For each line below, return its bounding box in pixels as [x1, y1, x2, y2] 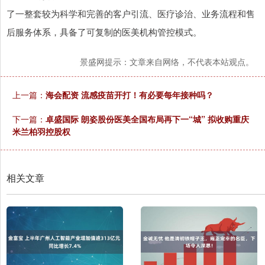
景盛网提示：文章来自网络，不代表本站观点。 [80, 56, 254, 68]
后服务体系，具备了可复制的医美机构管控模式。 [7, 25, 202, 38]
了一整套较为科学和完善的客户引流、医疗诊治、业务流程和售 [7, 7, 255, 20]
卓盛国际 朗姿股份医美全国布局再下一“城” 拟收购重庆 [46, 113, 249, 125]
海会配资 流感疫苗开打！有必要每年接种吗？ [46, 89, 214, 101]
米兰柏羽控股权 [12, 125, 70, 138]
